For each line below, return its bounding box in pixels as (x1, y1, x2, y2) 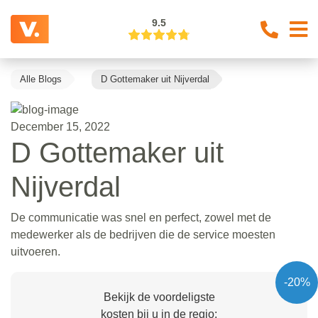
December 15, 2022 (11, 120, 110, 133)
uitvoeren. (11, 245, 60, 258)
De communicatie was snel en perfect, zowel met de (11, 211, 271, 224)
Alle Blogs (20, 74, 62, 84)
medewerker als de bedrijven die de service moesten (11, 228, 275, 241)
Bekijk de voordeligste (103, 290, 215, 303)
